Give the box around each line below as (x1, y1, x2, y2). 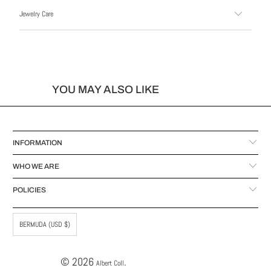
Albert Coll (96, 258, 124, 269)
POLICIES (13, 186, 47, 195)
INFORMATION (13, 139, 63, 148)
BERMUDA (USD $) (19, 220, 71, 230)
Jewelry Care (19, 8, 53, 19)
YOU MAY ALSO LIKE (51, 83, 159, 96)
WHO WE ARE (13, 162, 60, 171)
